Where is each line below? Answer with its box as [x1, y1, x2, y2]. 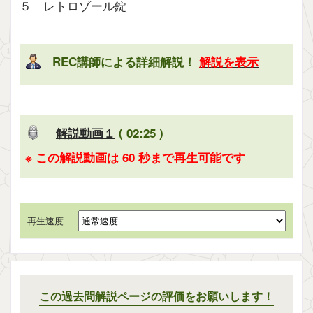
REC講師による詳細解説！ [52, 52, 199, 70]
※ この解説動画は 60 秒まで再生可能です [25, 149, 245, 166]
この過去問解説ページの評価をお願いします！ [39, 288, 274, 305]
